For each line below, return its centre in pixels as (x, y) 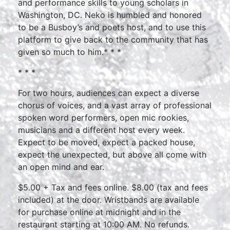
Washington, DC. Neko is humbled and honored (110, 15)
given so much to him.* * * (70, 52)
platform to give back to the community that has (113, 40)
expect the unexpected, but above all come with (112, 155)
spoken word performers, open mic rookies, (103, 118)
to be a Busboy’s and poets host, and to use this (112, 27)
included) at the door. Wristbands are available (109, 200)
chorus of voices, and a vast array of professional (115, 105)
